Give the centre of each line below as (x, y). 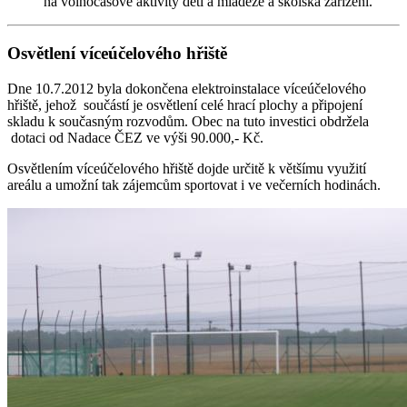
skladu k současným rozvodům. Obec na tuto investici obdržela (188, 121)
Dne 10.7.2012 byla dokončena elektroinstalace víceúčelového (187, 88)
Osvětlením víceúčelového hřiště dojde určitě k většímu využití (187, 168)
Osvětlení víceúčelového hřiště (117, 54)
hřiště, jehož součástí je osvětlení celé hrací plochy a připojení (185, 104)
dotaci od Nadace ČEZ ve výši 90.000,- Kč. (135, 137)
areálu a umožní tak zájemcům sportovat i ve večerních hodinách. (194, 184)
